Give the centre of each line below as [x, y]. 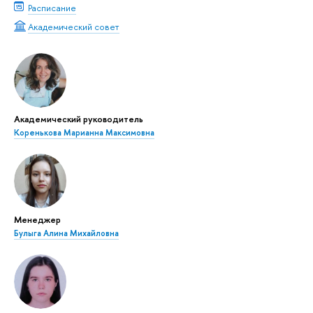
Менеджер [37, 220]
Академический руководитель [79, 119]
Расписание [52, 8]
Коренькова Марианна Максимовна [84, 133]
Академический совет [74, 26]
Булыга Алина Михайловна [66, 234]
